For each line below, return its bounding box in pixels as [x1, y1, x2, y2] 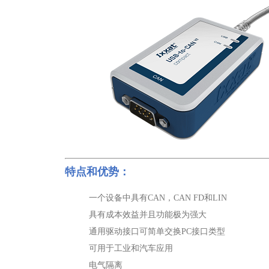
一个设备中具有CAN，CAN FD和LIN [89, 193, 227, 202]
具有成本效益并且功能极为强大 [89, 210, 207, 219]
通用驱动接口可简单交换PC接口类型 [89, 227, 225, 236]
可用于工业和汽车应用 [89, 244, 173, 253]
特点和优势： [65, 166, 130, 178]
